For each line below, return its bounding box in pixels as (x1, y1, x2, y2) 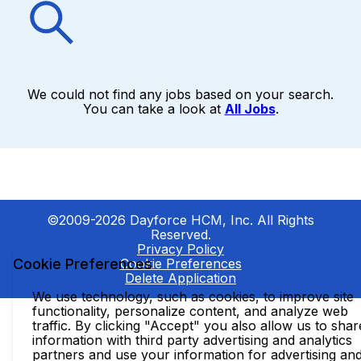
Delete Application (125, 270, 236, 286)
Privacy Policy (137, 241, 224, 257)
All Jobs (224, 101, 276, 117)
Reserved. (150, 226, 211, 243)
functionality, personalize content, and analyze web (32, 303, 348, 319)
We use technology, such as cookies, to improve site (32, 288, 354, 305)
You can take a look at (82, 101, 225, 117)
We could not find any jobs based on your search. (27, 86, 334, 102)
